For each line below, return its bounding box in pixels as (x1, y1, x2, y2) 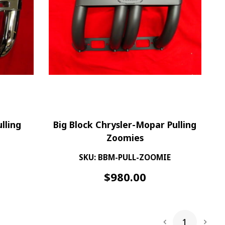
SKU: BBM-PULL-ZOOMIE (79, 152, 171, 163)
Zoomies (106, 132, 144, 144)
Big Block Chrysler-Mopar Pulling (53, 119, 197, 131)
